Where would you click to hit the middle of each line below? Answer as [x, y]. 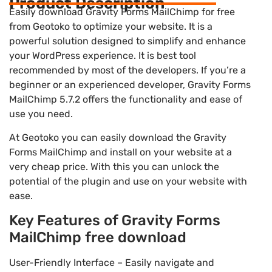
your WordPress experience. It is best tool [103, 56]
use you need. [41, 114]
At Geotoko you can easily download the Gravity [118, 137]
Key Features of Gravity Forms [115, 221]
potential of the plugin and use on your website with [128, 181]
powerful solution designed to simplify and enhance [127, 41]
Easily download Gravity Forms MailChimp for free [122, 12]
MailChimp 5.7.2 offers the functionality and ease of [126, 100]
